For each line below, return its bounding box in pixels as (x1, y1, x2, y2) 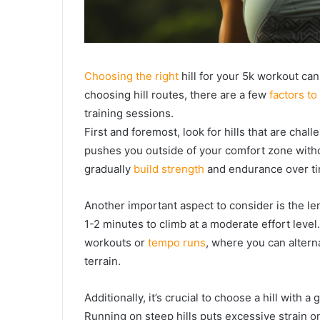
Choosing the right (84, 69, 179, 83)
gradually (84, 161, 134, 176)
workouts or (84, 235, 148, 249)
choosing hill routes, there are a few (84, 87, 269, 101)
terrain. (84, 254, 121, 268)
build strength (134, 161, 204, 176)
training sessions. (84, 106, 174, 120)
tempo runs (148, 235, 206, 249)
